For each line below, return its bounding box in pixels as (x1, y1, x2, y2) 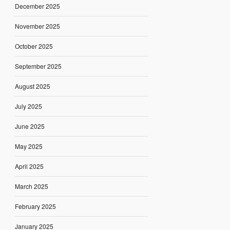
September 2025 (14, 62, 62, 71)
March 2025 (14, 182, 48, 191)
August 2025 (14, 82, 50, 91)
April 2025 (14, 162, 44, 171)
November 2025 (14, 22, 60, 31)
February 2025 (14, 202, 56, 211)
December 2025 (14, 2, 60, 11)
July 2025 (14, 102, 42, 111)
